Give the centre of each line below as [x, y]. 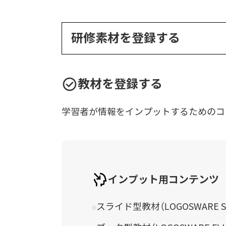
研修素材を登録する [126, 38]
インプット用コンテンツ [163, 180]
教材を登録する [120, 84]
